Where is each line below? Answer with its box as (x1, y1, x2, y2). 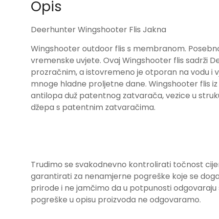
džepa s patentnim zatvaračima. (31, 101, 155, 113)
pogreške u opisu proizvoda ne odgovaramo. (31, 194, 201, 205)
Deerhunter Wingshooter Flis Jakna (31, 23, 166, 35)
